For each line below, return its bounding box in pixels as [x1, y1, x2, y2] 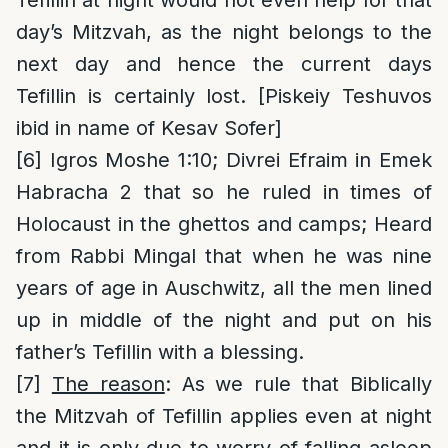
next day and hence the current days [16, 52, 432, 76]
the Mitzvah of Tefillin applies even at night [16, 404, 432, 428]
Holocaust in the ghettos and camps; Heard [16, 212, 432, 236]
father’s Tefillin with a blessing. [16, 340, 304, 364]
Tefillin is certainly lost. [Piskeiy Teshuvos [16, 84, 432, 108]
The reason [51, 372, 165, 396]
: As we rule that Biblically [164, 372, 433, 396]
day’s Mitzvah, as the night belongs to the [16, 20, 432, 44]
